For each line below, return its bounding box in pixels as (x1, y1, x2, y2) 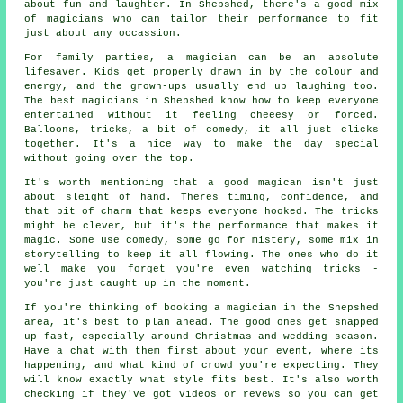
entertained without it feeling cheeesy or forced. (24, 110, 379, 121)
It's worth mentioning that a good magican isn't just (24, 177, 379, 189)
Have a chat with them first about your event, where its (24, 345, 379, 357)
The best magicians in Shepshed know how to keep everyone (24, 95, 379, 107)
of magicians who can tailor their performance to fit (24, 13, 379, 25)
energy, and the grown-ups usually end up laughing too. (24, 81, 379, 93)
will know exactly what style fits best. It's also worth (24, 374, 379, 386)
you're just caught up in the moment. (24, 278, 252, 290)
